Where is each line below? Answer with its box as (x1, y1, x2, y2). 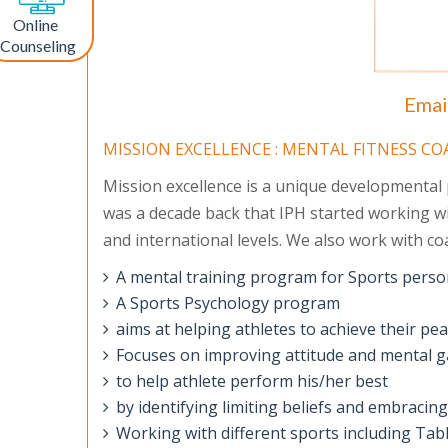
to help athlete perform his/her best (116, 370, 388, 392)
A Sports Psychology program (116, 292, 340, 314)
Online (13, 14, 58, 34)
